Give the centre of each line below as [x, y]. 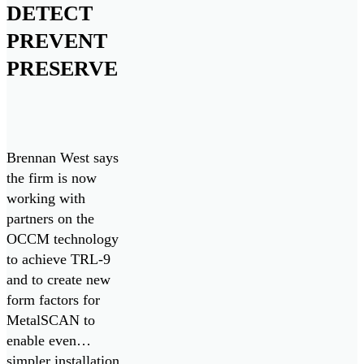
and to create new [58, 279]
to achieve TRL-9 [58, 259]
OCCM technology [63, 238]
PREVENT [57, 41]
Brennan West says [63, 157]
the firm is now [52, 178]
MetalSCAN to [51, 320]
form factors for [53, 299]
